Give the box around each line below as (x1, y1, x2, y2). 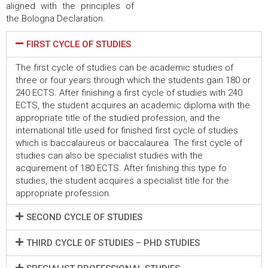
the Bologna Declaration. (6, 13, 105, 24)
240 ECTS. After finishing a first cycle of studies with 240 (16, 87, 242, 98)
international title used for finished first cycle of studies (16, 125, 238, 136)
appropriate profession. (16, 188, 111, 199)
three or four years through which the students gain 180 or (16, 75, 251, 86)
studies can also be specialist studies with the (16, 150, 203, 161)
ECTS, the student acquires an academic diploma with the (16, 100, 250, 111)
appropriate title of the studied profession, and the (16, 112, 220, 123)
